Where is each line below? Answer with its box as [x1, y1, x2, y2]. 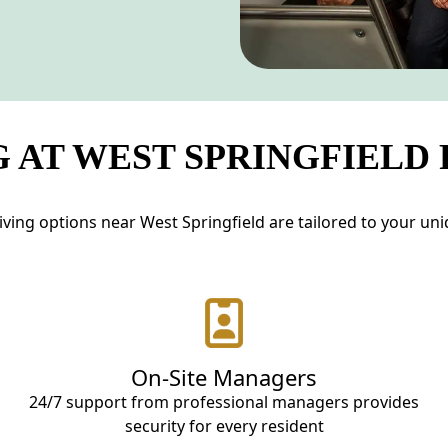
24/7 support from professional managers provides [29, 390, 419, 413]
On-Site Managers [131, 361, 317, 392]
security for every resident [124, 414, 324, 437]
